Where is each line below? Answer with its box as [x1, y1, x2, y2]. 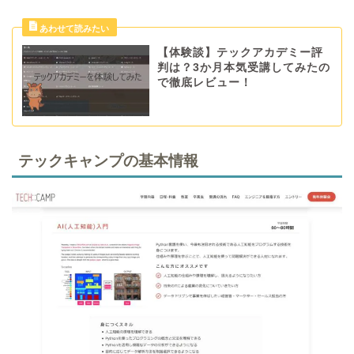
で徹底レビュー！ [156, 76, 252, 88]
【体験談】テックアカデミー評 [156, 46, 323, 58]
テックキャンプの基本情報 [18, 153, 198, 170]
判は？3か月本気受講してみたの [156, 61, 330, 73]
